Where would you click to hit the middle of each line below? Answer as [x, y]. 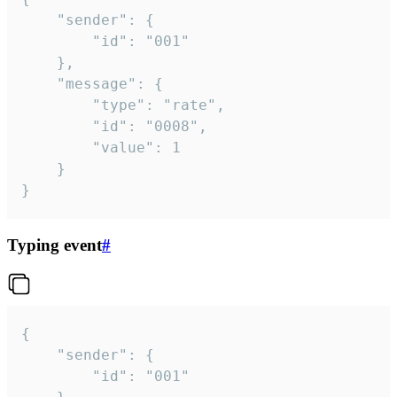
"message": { [39, 84]
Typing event [54, 245]
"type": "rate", [57, 105]
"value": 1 [57, 148]
